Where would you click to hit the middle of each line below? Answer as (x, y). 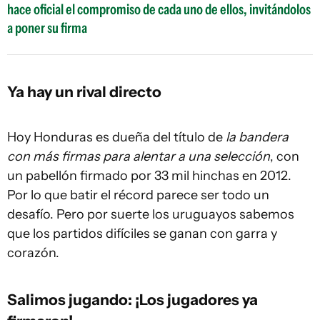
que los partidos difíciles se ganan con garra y (142, 234)
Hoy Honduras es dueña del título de (116, 137)
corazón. (33, 253)
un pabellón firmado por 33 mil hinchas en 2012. (149, 176)
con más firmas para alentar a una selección (139, 156)
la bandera (257, 137)
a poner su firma (47, 28)
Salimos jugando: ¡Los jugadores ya (132, 299)
